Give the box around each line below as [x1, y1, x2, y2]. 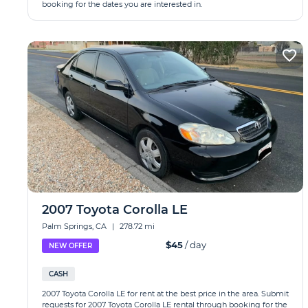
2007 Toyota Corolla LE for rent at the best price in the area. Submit [42, 289, 289, 298]
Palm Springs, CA [42, 221, 109, 231]
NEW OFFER [49, 241, 92, 250]
